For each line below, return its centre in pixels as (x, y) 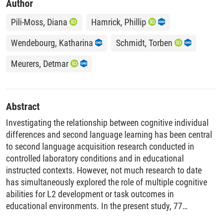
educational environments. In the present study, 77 (94, 206)
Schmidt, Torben (144, 43)
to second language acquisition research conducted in (100, 146)
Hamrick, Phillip (119, 22)
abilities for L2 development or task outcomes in (90, 194)
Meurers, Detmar (40, 63)
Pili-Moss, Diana (39, 22)
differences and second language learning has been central (109, 134)
